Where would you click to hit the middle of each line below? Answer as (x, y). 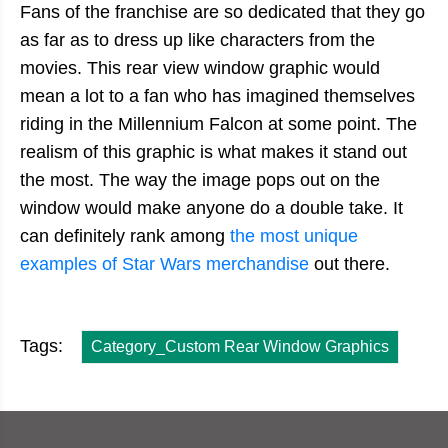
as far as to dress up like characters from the (197, 39)
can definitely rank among (125, 235)
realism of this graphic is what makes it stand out (213, 151)
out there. (352, 263)
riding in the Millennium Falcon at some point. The (218, 123)
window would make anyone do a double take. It (211, 207)
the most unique (294, 235)
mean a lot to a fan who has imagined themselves (217, 95)
